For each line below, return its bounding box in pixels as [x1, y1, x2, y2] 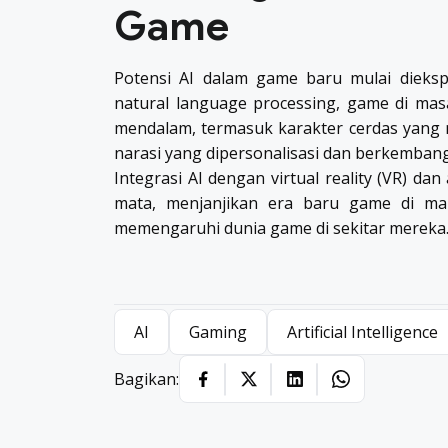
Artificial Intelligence [287, 321, 438, 344]
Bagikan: [114, 368, 179, 391]
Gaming [189, 321, 247, 344]
